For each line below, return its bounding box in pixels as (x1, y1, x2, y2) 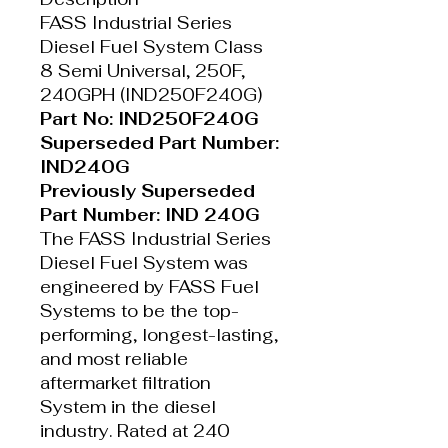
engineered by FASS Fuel (40, 275, 259, 298)
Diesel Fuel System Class (40, 35, 263, 58)
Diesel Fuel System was (40, 251, 248, 274)
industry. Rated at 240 (40, 419, 230, 442)
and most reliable (40, 347, 188, 370)
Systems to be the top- (40, 299, 239, 322)
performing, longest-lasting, (40, 323, 278, 346)
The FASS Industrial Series (40, 227, 271, 250)
